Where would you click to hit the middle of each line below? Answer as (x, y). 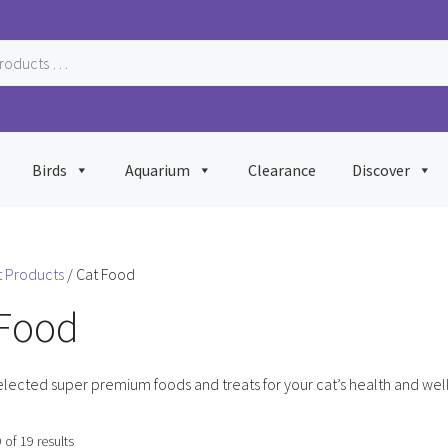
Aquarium (157, 169)
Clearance (282, 169)
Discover (381, 169)
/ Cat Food (99, 274)
